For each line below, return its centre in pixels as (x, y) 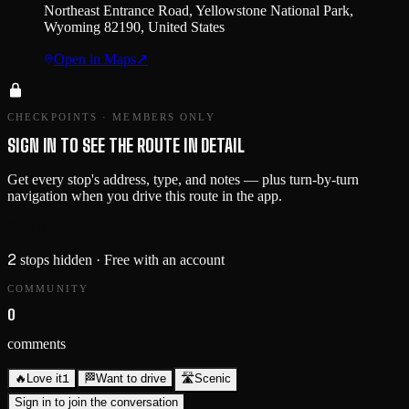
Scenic (213, 379)
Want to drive (131, 379)
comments (37, 344)
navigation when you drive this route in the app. (145, 196)
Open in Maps (95, 59)
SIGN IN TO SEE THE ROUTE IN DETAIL (126, 147)
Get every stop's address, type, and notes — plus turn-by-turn (183, 180)
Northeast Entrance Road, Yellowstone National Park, (199, 11)
